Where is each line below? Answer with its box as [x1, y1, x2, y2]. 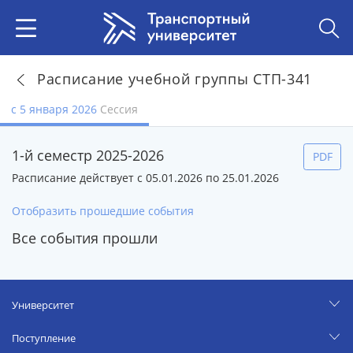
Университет [12, 298, 74, 313]
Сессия [100, 102, 138, 117]
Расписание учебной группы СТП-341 [37, 69, 313, 88]
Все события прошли [12, 229, 158, 248]
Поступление [12, 331, 76, 346]
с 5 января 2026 [11, 102, 100, 117]
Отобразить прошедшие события [12, 203, 194, 219]
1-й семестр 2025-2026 [12, 146, 164, 165]
